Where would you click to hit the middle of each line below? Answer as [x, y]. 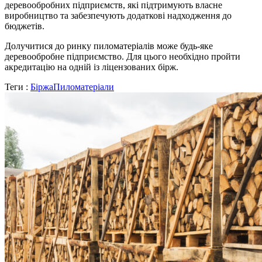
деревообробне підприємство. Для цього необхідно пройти [123, 57]
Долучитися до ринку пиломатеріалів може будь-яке [109, 46]
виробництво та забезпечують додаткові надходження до [118, 16]
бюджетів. [25, 26]
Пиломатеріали [84, 87]
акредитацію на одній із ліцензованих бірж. [92, 67]
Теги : [18, 87]
